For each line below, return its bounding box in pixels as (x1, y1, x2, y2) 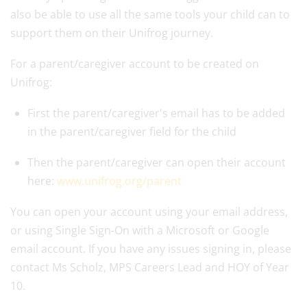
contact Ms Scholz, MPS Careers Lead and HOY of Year (10, 260, 289, 275)
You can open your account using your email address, (10, 204, 288, 219)
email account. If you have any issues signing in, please (10, 241, 291, 256)
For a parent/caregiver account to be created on (10, 56, 259, 71)
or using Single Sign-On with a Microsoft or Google (10, 223, 269, 238)
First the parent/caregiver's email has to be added (27, 106, 285, 121)
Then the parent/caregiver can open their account (27, 155, 286, 170)
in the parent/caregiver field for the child (27, 124, 236, 139)
